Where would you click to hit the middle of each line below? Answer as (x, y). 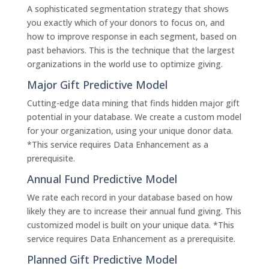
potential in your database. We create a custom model (134, 117)
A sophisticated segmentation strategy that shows (128, 9)
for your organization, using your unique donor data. (130, 131)
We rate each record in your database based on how (129, 197)
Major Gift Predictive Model (97, 85)
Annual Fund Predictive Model (102, 179)
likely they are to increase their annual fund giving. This (134, 211)
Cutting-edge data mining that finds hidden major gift (133, 103)
